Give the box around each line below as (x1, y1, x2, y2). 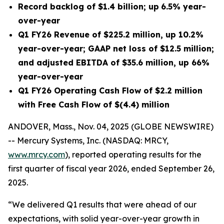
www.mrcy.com (8, 149, 65, 159)
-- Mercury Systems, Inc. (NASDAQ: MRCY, (8, 135, 168, 145)
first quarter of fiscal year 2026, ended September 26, (8, 163, 214, 173)
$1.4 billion (98, 1, 143, 11)
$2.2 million (155, 85, 202, 95)
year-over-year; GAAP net (18, 43, 129, 53)
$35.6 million (122, 57, 173, 67)
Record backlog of (18, 1, 98, 11)
